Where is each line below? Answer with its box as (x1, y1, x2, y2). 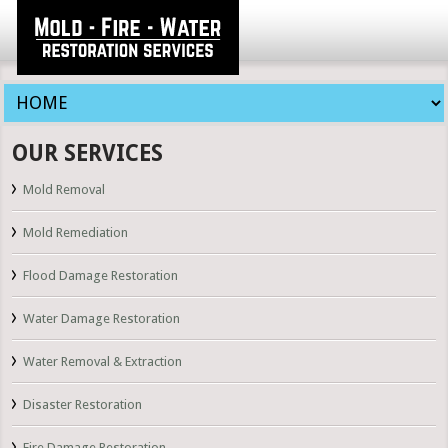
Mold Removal (23, 181, 106, 197)
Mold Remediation (23, 224, 129, 240)
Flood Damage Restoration (23, 267, 179, 283)
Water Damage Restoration (23, 310, 181, 326)
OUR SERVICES (12, 140, 164, 167)
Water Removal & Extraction (23, 353, 183, 369)
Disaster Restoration (23, 396, 143, 412)
